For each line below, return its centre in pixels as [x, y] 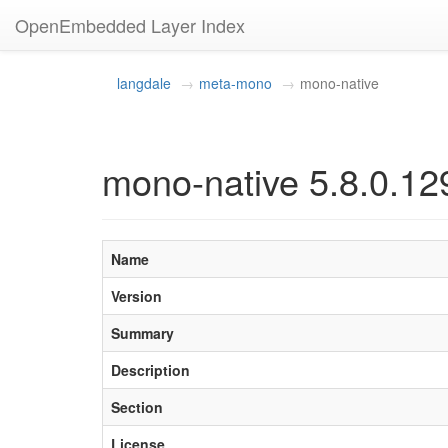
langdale [144, 83]
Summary [142, 333]
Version [136, 296]
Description [150, 370]
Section [137, 407]
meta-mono [235, 83]
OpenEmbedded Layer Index [130, 25]
